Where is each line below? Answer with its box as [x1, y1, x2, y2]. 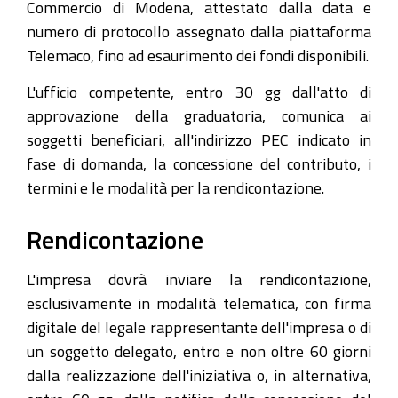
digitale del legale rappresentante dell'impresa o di [27, 319, 371, 335]
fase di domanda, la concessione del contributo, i [27, 155, 371, 171]
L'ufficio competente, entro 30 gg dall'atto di [27, 83, 371, 99]
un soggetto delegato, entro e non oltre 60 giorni [27, 343, 371, 359]
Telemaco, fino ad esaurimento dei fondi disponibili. [27, 47, 369, 63]
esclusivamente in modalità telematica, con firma [27, 295, 371, 311]
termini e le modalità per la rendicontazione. [27, 179, 324, 195]
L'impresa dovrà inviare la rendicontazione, [27, 271, 371, 287]
